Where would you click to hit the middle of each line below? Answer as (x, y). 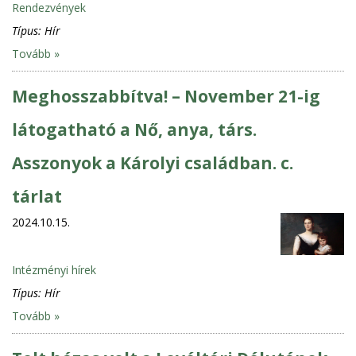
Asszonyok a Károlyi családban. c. (153, 163)
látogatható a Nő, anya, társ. (134, 129)
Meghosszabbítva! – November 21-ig (166, 96)
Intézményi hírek (54, 269)
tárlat (37, 196)
